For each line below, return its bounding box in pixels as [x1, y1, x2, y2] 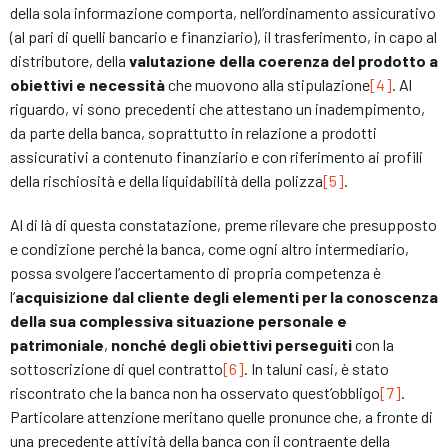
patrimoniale [10, 334, 104, 354]
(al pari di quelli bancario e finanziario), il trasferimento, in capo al [10, 26, 437, 46]
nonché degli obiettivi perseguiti [111, 334, 352, 354]
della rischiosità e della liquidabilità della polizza [10, 170, 323, 190]
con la [352, 334, 394, 354]
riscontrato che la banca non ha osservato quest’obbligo [10, 382, 380, 402]
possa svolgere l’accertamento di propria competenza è [10, 262, 381, 282]
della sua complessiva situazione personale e [10, 310, 347, 330]
